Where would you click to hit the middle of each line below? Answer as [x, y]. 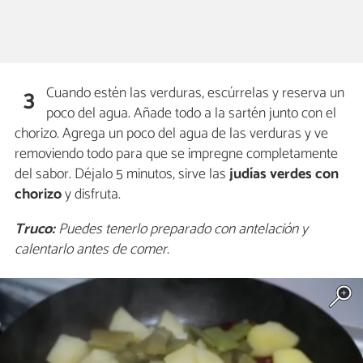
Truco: [35, 229]
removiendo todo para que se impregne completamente [176, 154]
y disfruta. [91, 194]
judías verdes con [282, 174]
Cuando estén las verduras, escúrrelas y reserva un [196, 93]
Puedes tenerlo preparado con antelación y [181, 229]
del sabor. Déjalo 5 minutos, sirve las [120, 174]
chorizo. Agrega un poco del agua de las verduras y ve [171, 133]
